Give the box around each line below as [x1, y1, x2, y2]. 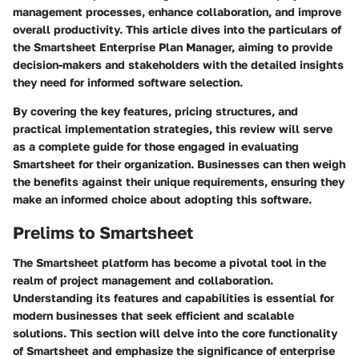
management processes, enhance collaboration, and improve [13, 4, 341, 18]
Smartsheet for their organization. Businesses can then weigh [13, 156, 345, 171]
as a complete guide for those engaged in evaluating [13, 139, 299, 153]
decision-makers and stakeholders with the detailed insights [13, 57, 344, 71]
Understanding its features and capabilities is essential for [13, 291, 334, 305]
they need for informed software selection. [13, 75, 243, 89]
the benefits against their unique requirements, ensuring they [13, 174, 345, 188]
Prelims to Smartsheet [13, 221, 193, 243]
